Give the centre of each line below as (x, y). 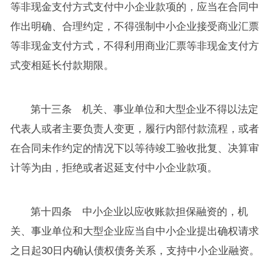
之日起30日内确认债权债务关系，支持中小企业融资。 (135, 251)
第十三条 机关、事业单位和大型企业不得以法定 (145, 109)
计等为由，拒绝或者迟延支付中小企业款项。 (114, 168)
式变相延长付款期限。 (62, 66)
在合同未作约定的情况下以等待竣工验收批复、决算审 (134, 148)
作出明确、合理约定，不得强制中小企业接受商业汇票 (134, 27)
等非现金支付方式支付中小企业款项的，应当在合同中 (134, 7)
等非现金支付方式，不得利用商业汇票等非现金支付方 (134, 46)
